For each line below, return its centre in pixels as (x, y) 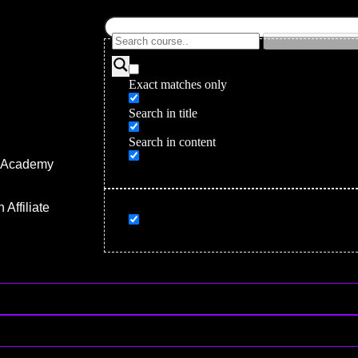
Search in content (173, 142)
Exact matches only (178, 84)
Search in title (163, 113)
